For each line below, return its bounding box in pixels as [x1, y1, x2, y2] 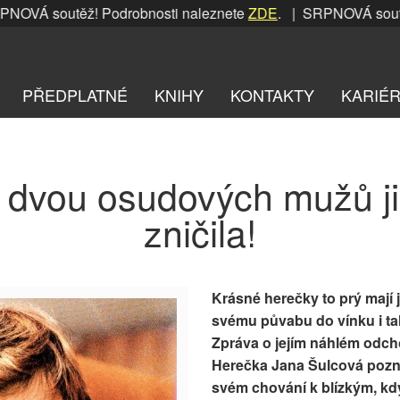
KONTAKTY [230, 82, 314, 106]
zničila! [144, 205, 256, 259]
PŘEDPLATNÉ [22, 82, 128, 106]
